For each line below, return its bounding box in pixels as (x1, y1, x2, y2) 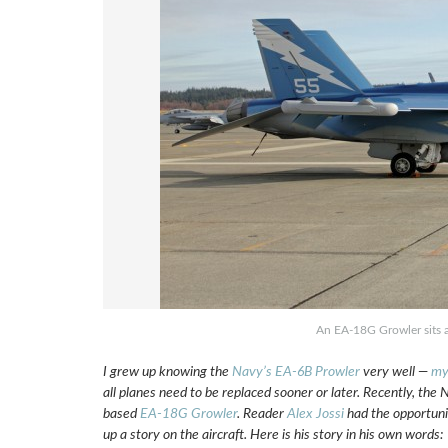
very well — (359, 364, 431, 379)
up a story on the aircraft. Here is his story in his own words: (102, 427, 443, 442)
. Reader (236, 406, 287, 421)
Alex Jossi (286, 406, 344, 421)
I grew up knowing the (102, 364, 232, 379)
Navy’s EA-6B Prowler (231, 364, 360, 379)
